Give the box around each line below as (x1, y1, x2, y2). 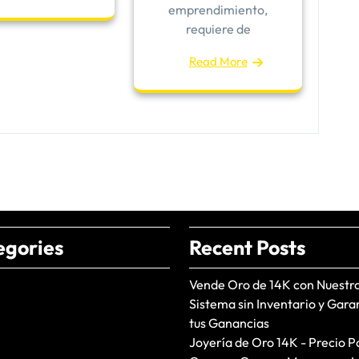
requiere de (185, 20, 251, 37)
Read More (188, 53, 248, 69)
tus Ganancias (189, 314, 269, 331)
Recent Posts (189, 234, 305, 260)
